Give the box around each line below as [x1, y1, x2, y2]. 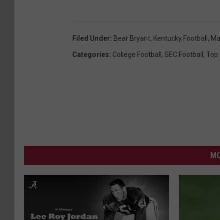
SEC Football [165, 50, 203, 58]
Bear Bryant [113, 34, 150, 42]
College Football [112, 50, 162, 58]
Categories [72, 50, 109, 58]
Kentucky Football [153, 34, 208, 42]
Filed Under [72, 34, 110, 42]
